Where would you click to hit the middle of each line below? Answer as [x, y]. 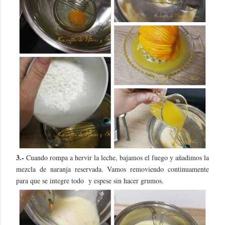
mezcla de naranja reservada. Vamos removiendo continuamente [113, 169]
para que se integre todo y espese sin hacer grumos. [90, 181]
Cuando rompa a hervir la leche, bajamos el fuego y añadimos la [117, 158]
